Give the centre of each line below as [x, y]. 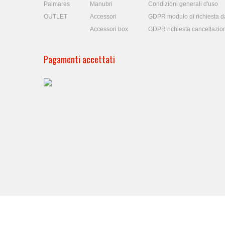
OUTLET [55, 17]
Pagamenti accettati [79, 59]
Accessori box [109, 29]
